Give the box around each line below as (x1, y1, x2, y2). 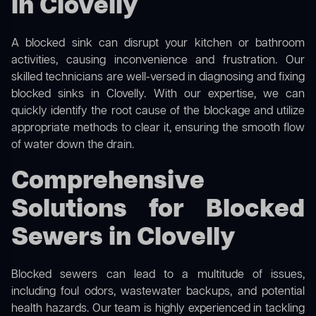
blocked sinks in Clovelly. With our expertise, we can (11, 87, 305, 103)
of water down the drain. (11, 138, 134, 154)
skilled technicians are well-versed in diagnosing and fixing (11, 70, 305, 86)
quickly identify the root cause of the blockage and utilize (11, 104, 305, 120)
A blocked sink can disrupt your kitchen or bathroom (11, 36, 305, 52)
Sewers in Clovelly (11, 221, 236, 256)
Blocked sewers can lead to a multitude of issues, (11, 267, 305, 284)
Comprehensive (11, 164, 205, 200)
